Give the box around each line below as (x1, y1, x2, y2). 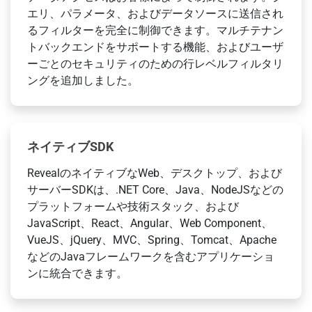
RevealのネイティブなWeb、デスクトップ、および (27, 166, 282, 180)
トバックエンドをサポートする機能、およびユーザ (27, 40, 283, 54)
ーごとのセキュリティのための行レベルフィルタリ (27, 57, 283, 71)
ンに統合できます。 (27, 267, 127, 281)
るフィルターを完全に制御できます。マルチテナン (27, 24, 283, 38)
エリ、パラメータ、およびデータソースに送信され (27, 7, 283, 21)
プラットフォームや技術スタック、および (27, 200, 239, 214)
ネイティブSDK (27, 139, 114, 155)
